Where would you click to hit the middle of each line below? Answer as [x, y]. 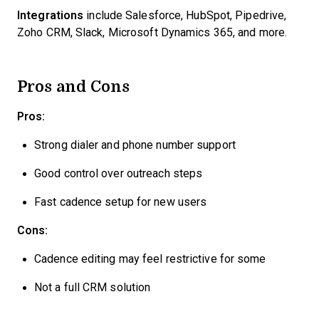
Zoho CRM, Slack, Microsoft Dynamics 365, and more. [152, 32]
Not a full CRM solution [93, 287]
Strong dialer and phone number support [135, 145]
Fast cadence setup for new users [121, 202]
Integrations [51, 15]
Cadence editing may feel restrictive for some [150, 259]
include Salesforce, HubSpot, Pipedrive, [185, 15]
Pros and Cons [73, 86]
